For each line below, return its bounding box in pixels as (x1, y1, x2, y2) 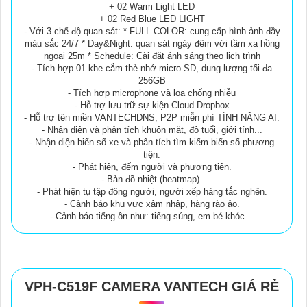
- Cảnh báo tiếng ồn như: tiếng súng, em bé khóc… (50, 210, 254, 221)
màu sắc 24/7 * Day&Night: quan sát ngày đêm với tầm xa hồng (24, 38, 280, 49)
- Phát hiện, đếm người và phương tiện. (72, 161, 232, 172)
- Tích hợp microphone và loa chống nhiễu (68, 87, 236, 98)
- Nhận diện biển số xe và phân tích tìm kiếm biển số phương (29, 136, 274, 147)
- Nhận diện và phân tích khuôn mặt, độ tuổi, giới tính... (41, 124, 262, 135)
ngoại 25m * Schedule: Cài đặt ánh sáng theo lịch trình (43, 50, 260, 61)
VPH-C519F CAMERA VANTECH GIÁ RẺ (25, 278, 279, 294)
